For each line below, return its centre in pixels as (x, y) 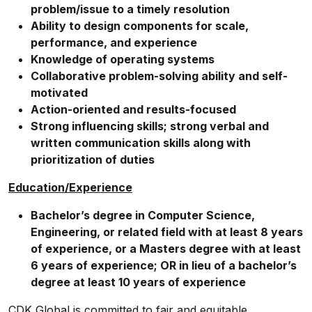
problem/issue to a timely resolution (130, 9)
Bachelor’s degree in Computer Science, (143, 215)
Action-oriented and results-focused (133, 109)
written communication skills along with (141, 143)
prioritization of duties (93, 159)
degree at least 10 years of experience (138, 282)
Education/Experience (70, 187)
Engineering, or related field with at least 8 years (167, 232)
